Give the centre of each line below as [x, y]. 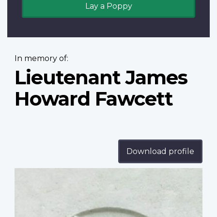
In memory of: [41, 59]
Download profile [160, 152]
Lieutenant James [101, 77]
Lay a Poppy [108, 6]
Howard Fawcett [94, 99]
